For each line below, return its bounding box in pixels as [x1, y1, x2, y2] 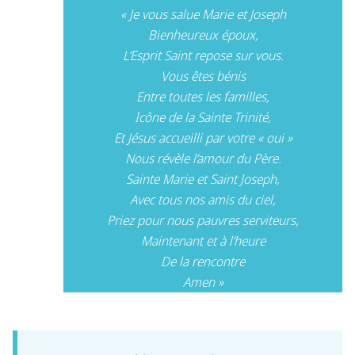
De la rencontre [161, 253, 245, 271]
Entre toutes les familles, [136, 88, 269, 106]
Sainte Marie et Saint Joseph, [126, 170, 280, 189]
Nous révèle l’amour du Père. [124, 150, 281, 168]
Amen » [182, 273, 223, 292]
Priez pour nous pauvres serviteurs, [107, 212, 299, 230]
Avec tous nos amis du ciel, [130, 191, 276, 209]
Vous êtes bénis [160, 67, 246, 86]
